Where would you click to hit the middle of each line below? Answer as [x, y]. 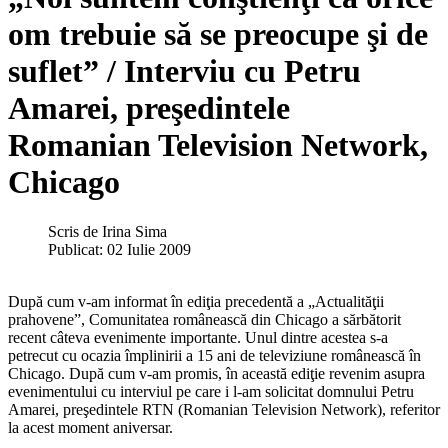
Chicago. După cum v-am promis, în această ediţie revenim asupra [216, 373]
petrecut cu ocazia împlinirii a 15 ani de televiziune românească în [214, 355]
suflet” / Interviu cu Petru [184, 71]
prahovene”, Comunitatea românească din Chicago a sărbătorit [204, 319]
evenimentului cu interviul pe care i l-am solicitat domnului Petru [211, 391]
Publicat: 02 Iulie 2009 [119, 249]
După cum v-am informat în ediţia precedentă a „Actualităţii [196, 301]
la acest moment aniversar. [90, 427]
